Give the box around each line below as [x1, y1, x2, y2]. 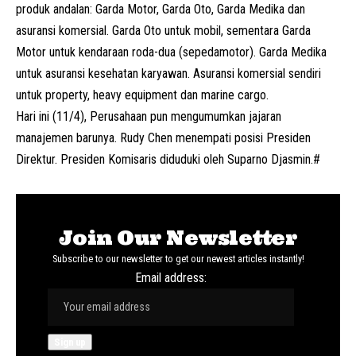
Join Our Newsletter [59, 225, 297, 250]
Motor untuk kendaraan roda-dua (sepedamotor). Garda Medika [16, 44, 327, 60]
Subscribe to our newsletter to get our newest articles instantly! [52, 252, 304, 265]
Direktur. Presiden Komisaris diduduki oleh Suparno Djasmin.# [16, 151, 320, 167]
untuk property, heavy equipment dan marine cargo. [16, 87, 269, 103]
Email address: [135, 269, 207, 285]
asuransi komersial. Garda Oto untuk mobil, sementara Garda [16, 22, 311, 38]
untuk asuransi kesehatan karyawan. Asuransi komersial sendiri [16, 65, 321, 81]
